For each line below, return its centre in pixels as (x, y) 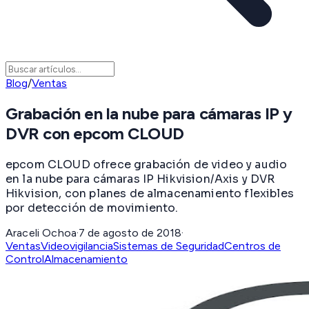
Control (25, 259)
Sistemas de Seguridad (169, 246)
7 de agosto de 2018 (130, 232)
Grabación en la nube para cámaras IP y (149, 114)
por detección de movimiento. (92, 208)
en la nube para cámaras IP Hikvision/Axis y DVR (140, 179)
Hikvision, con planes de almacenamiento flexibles (150, 193)
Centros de (252, 246)
